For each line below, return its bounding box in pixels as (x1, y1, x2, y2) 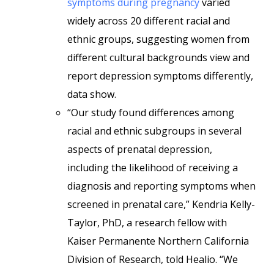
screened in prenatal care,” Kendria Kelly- (67, 198, 255, 211)
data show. (67, 87, 116, 101)
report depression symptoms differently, (67, 69, 253, 83)
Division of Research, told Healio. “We (67, 253, 238, 266)
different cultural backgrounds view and (67, 51, 250, 64)
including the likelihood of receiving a (67, 161, 238, 174)
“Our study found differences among (67, 106, 234, 119)
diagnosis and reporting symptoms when (67, 179, 256, 193)
